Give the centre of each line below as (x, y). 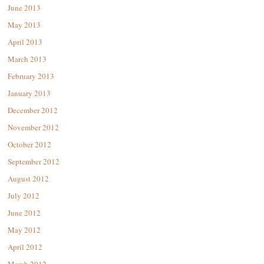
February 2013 (31, 76)
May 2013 (24, 24)
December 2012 (33, 110)
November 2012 (33, 127)
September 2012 (34, 161)
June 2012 (24, 212)
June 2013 (24, 7)
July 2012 (24, 195)
